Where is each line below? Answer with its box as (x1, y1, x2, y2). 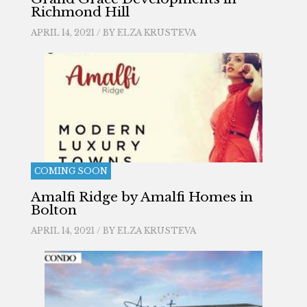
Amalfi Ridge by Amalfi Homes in (30, 189, 253, 205)
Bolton (30, 202, 77, 218)
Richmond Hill (30, 4, 130, 20)
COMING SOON (34, 166, 108, 176)
